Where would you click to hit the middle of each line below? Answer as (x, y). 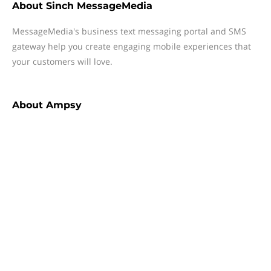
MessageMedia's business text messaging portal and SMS (129, 31)
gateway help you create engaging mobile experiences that (132, 46)
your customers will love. (62, 61)
